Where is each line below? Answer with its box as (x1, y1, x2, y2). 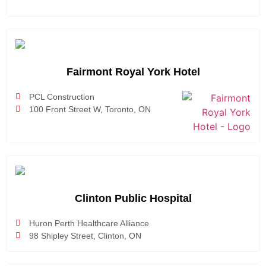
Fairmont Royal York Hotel (66, 65, 200, 78)
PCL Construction (28, 91, 94, 102)
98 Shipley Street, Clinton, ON (28, 230, 141, 240)
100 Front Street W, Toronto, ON (28, 104, 151, 114)
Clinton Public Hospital (74, 192, 192, 204)
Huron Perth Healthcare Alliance (28, 218, 149, 228)
